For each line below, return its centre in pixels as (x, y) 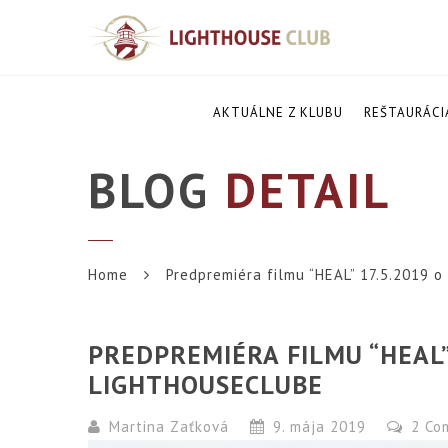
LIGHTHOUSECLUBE (206, 385)
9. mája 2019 (320, 427)
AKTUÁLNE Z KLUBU (277, 112)
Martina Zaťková (169, 427)
